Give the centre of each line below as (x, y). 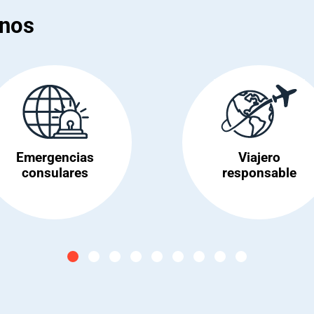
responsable (259, 172)
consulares (55, 172)
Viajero (259, 156)
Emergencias (55, 156)
